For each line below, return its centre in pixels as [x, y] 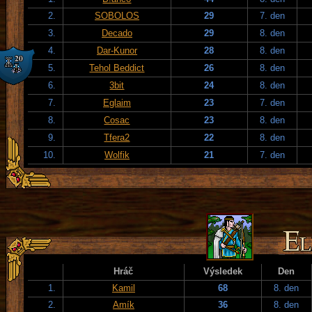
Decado [117, 33]
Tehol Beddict [117, 68]
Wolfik [117, 155]
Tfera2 [117, 137]
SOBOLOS [117, 15]
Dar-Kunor [117, 50]
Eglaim [117, 102]
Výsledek [223, 271]
